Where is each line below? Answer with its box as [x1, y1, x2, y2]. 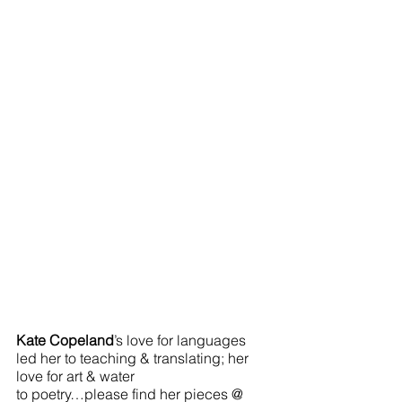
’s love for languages [114, 330, 249, 349]
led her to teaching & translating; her [16, 348, 252, 367]
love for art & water [16, 366, 138, 385]
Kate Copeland [16, 330, 114, 349]
